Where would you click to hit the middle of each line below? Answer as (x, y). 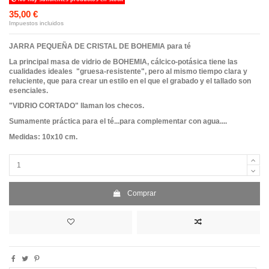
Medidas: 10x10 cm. (43, 137)
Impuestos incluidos (36, 23)
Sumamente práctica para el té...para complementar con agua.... (118, 122)
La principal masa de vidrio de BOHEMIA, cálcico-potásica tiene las (123, 62)
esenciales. (29, 90)
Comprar (142, 193)
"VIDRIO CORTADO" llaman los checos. (77, 106)
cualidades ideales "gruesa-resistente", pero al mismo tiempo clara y (128, 71)
